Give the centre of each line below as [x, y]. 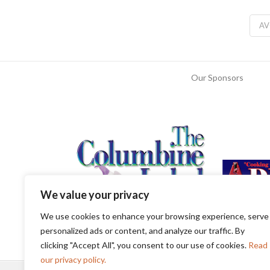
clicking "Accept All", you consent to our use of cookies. [144, 245]
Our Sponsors [217, 77]
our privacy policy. [73, 259]
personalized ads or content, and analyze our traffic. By [143, 231]
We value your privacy [95, 195]
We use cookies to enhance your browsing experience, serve [155, 216]
